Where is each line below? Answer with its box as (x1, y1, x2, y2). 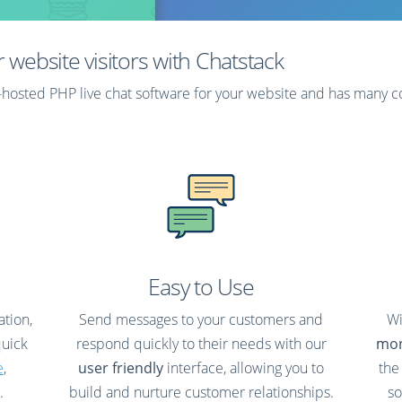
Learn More (57, 124, 131, 144)
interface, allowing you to (163, 358, 324, 378)
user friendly (78, 358, 163, 378)
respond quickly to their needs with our (75, 334, 327, 354)
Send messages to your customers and (79, 310, 323, 329)
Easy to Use (148, 271, 254, 301)
